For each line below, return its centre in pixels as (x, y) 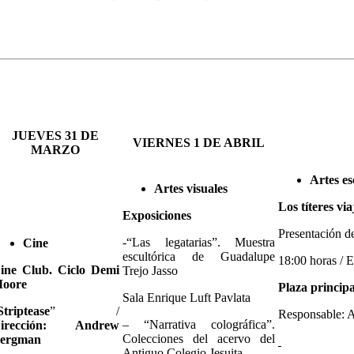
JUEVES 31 (46, 135)
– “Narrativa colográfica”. (199, 324)
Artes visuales (191, 188)
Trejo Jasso (150, 270)
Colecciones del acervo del (199, 338)
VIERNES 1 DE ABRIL (199, 142)
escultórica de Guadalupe (199, 256)
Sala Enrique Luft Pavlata (186, 297)
